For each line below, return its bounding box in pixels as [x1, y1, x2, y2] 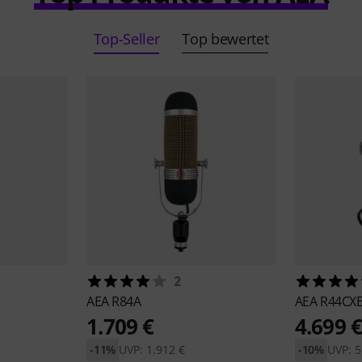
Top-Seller [93, 29, 160, 48]
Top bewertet [182, 29, 269, 48]
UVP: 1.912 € [119, 341, 186, 357]
